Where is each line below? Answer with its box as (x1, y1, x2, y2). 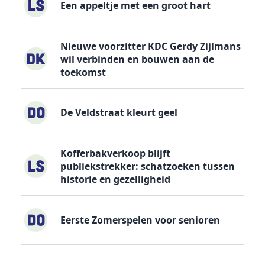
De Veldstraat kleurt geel (60, 106, 177, 119)
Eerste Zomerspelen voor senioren (60, 213, 220, 227)
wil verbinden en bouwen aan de (60, 52, 214, 66)
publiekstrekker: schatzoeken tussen (60, 160, 235, 173)
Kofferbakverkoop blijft (60, 147, 170, 160)
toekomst (60, 65, 106, 79)
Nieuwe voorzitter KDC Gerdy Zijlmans (60, 39, 241, 53)
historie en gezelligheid (60, 173, 170, 186)
